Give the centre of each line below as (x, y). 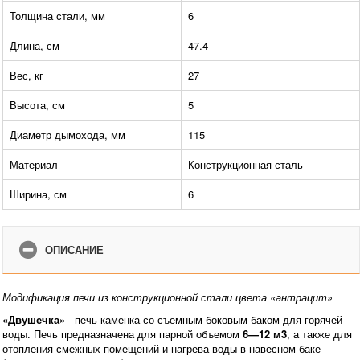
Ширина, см (38, 194)
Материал (34, 165)
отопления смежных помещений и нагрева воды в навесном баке (162, 349)
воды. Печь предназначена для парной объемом (123, 334)
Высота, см (37, 105)
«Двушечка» (34, 320)
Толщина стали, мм (57, 16)
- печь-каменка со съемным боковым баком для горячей (204, 320)
